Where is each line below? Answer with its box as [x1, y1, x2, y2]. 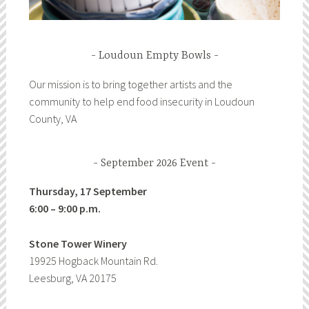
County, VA [28, 111, 77, 126]
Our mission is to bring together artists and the [28, 77, 232, 91]
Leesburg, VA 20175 [28, 271, 117, 286]
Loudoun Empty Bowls [98, 50, 211, 63]
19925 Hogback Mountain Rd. [28, 254, 158, 268]
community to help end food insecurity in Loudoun [28, 94, 255, 108]
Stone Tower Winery [28, 237, 127, 251]
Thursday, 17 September [28, 184, 147, 199]
